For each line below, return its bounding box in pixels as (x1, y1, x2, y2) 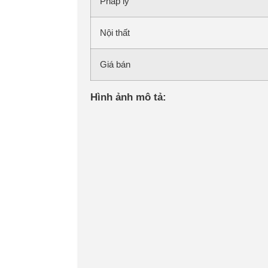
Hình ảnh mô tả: (90, 91, 166, 103)
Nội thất (99, 27, 130, 38)
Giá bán (99, 59, 130, 69)
